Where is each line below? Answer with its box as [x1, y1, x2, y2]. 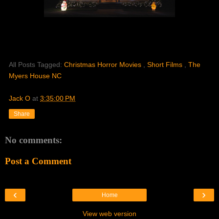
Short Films [147, 60, 184, 68]
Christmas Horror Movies [64, 60, 143, 68]
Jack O [9, 94, 30, 102]
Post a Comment [5, 156, 71, 167]
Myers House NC [9, 71, 62, 80]
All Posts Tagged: [9, 60, 64, 68]
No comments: [5, 134, 62, 145]
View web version [83, 209, 136, 218]
